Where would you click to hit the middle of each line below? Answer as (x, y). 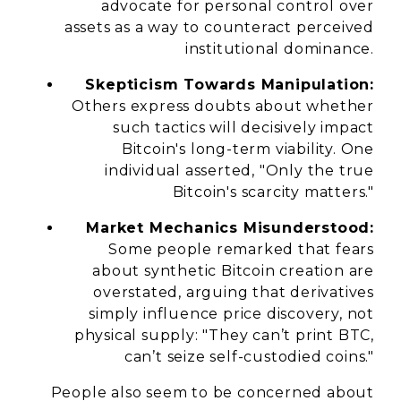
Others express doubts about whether (223, 106)
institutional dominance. (279, 49)
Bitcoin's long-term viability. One (247, 149)
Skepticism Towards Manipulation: (230, 85)
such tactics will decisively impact (243, 128)
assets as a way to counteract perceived (219, 27)
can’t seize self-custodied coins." (249, 357)
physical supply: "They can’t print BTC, (224, 335)
